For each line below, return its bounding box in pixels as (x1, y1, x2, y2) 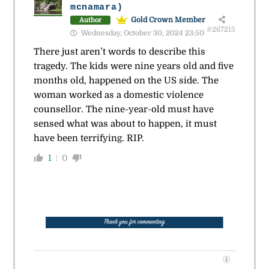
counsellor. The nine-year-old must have (33, 104, 214, 115)
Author (79, 16, 101, 24)
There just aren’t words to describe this (33, 46, 205, 58)
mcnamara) (70, 2, 123, 13)
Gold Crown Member (130, 16, 205, 25)
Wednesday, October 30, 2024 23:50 (79, 29, 204, 38)
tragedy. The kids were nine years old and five (33, 61, 234, 72)
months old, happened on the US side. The (33, 75, 219, 86)
